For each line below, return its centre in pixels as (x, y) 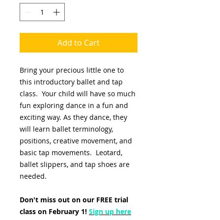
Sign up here (110, 211)
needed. (34, 176)
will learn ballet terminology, (66, 129)
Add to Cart (79, 43)
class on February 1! (54, 211)
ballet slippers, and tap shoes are (75, 164)
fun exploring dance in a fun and (74, 105)
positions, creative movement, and (76, 141)
